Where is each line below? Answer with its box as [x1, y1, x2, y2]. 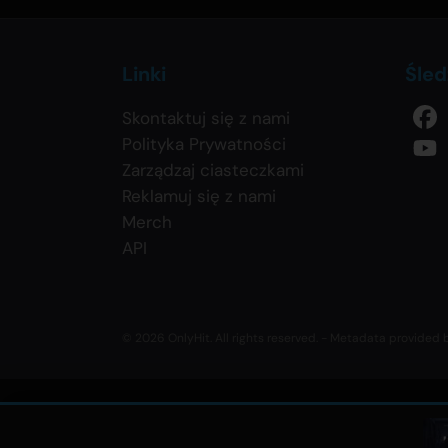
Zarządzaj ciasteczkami [122, 159, 304, 182]
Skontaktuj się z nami [122, 107, 290, 130]
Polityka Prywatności [122, 133, 286, 156]
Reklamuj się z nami [122, 185, 276, 208]
